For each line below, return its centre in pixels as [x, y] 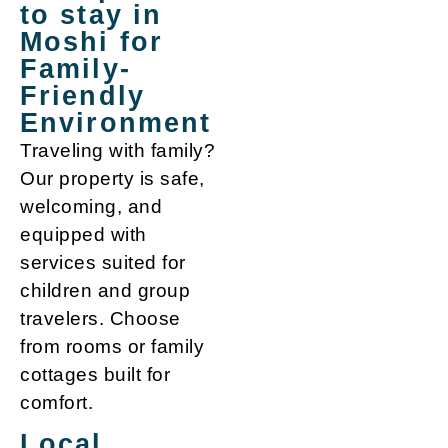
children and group [105, 290]
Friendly [82, 95]
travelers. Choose [100, 318]
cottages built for [95, 374]
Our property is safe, [112, 178]
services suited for [103, 262]
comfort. [56, 402]
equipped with [83, 234]
